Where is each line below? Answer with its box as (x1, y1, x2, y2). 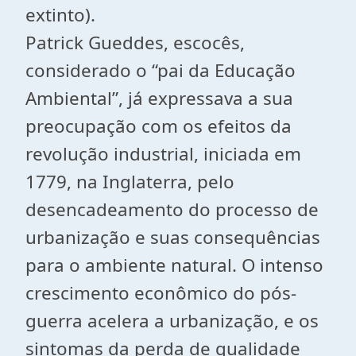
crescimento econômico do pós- (25, 281, 296, 305)
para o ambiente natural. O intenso (25, 253, 323, 277)
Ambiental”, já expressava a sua (25, 86, 293, 110)
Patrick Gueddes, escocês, (25, 30, 245, 55)
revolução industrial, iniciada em (25, 141, 301, 166)
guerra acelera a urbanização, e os (25, 308, 319, 333)
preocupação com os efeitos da (25, 114, 292, 138)
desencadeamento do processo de (25, 197, 319, 222)
